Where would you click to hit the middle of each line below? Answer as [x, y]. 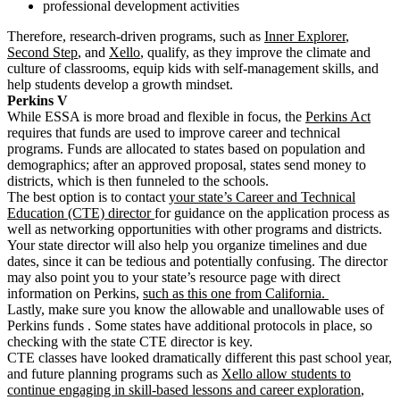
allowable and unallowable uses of [287, 310]
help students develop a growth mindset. [122, 85]
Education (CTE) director [81, 213]
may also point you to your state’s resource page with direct [174, 278]
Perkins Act [338, 117]
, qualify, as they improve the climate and [255, 53]
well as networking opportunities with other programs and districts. [195, 229]
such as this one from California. [236, 294]
